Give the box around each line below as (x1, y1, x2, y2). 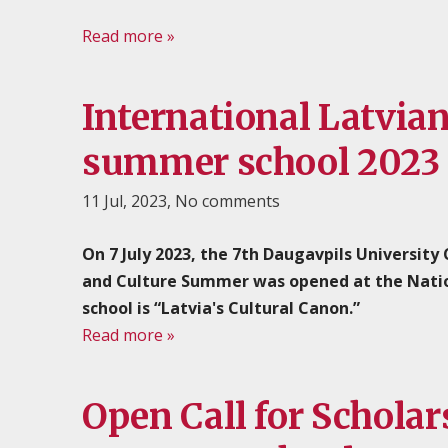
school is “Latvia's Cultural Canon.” (82, 296, 360, 319)
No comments (175, 190, 280, 213)
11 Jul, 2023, (82, 190, 171, 213)
